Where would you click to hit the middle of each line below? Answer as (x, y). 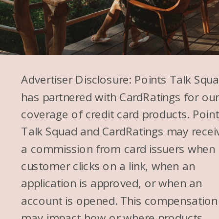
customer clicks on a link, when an (108, 166)
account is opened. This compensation (119, 200)
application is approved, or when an (111, 183)
